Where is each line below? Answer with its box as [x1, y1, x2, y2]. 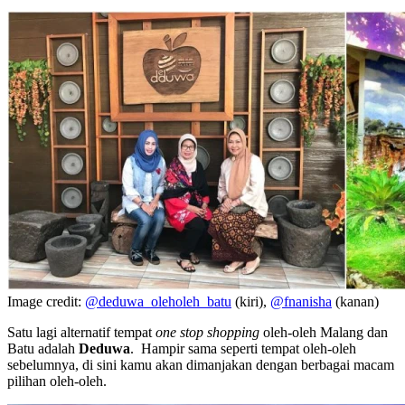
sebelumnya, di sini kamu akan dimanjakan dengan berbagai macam [7, 356, 394, 372]
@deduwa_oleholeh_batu [85, 293, 231, 309]
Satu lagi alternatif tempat [7, 324, 155, 340]
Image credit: [7, 293, 85, 309]
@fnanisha [270, 293, 332, 309]
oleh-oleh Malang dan [259, 324, 388, 340]
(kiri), [231, 293, 270, 309]
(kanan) [332, 293, 379, 309]
